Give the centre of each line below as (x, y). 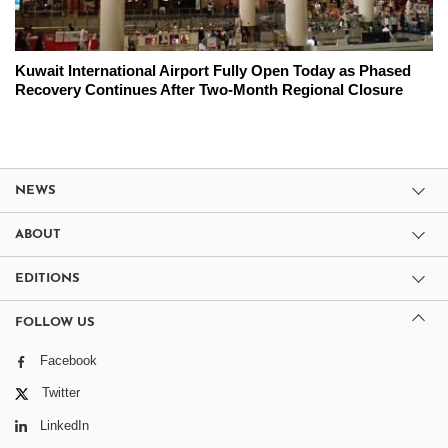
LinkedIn (64, 425)
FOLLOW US (55, 323)
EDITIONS (47, 279)
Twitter (61, 393)
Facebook (68, 361)
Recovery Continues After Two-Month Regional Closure (209, 90)
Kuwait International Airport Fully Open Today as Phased (213, 71)
